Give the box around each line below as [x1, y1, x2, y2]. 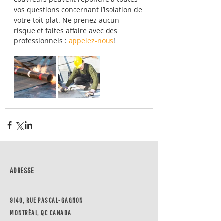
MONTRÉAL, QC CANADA [10, 209, 72, 217]
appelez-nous [69, 36, 113, 45]
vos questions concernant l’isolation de [14, 5, 144, 14]
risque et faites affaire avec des [14, 26, 119, 35]
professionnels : [14, 36, 69, 45]
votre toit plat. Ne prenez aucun [14, 15, 121, 25]
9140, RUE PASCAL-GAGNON [10, 196, 83, 204]
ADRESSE [10, 166, 34, 175]
